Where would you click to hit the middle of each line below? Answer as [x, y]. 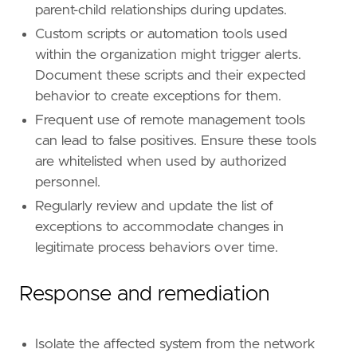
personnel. [68, 183]
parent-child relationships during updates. [161, 11]
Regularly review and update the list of [154, 207]
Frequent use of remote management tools [170, 121]
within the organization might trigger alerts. [168, 55]
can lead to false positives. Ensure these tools [176, 141]
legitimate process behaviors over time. [157, 248]
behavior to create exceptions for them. [158, 97]
